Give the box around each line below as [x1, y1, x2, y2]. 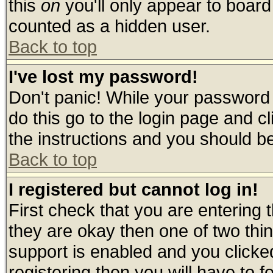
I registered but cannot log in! [9, 179, 258, 199]
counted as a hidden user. [9, 16, 210, 36]
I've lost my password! [9, 66, 198, 87]
